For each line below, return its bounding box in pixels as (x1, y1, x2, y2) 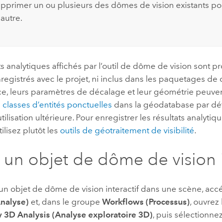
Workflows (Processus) (102, 196, 190, 207)
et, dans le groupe (29, 196, 103, 207)
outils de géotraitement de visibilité (60, 125, 195, 135)
